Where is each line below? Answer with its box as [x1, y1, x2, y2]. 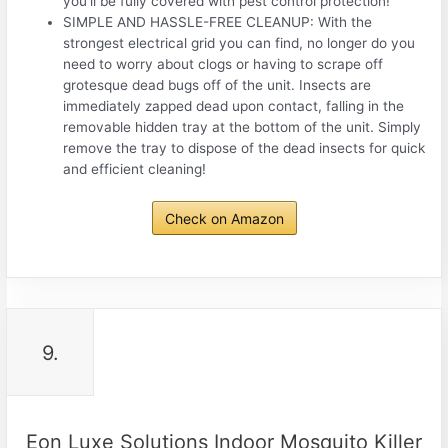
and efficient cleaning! [63, 161, 207, 178]
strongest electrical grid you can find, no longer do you [63, 35, 416, 52]
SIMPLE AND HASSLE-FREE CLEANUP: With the [63, 14, 373, 31]
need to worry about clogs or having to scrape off [63, 56, 384, 73]
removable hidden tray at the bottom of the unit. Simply [63, 119, 422, 136]
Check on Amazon [164, 209, 284, 227]
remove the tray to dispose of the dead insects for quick [63, 140, 426, 157]
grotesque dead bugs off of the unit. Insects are [63, 77, 372, 94]
